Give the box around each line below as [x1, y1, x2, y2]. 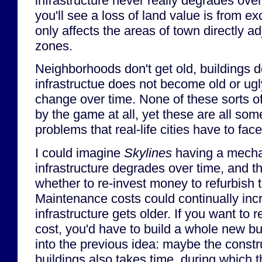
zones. [35, 38, 73, 53]
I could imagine [35, 145, 124, 160]
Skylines [124, 145, 172, 160]
